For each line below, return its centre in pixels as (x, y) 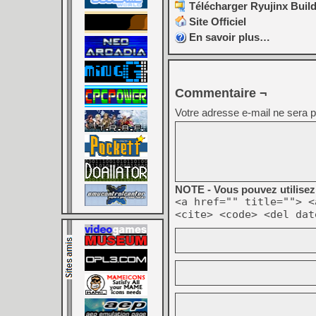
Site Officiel (218, 22)
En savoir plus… (230, 37)
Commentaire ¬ (221, 93)
